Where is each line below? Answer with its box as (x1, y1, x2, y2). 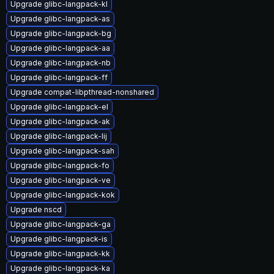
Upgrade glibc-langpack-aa (10, 43, 110, 53)
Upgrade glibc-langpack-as (10, 14, 110, 23)
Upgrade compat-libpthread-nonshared (10, 87, 154, 97)
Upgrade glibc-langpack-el (10, 102, 108, 111)
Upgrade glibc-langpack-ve (10, 176, 111, 185)
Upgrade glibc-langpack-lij (10, 131, 107, 141)
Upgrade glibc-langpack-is (10, 234, 108, 243)
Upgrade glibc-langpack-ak (10, 117, 110, 126)
